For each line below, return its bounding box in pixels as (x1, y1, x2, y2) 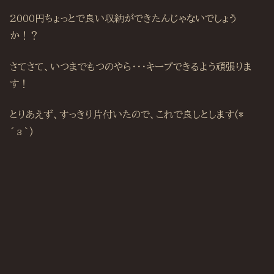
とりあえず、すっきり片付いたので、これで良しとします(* (10, 109, 243, 120)
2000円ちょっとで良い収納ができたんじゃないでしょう (10, 13, 237, 24)
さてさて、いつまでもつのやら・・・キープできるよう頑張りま (10, 61, 252, 72)
